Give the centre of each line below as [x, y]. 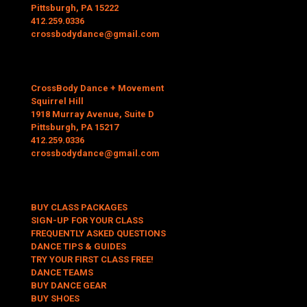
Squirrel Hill [57, 101]
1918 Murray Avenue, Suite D [93, 114]
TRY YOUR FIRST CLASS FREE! [92, 259]
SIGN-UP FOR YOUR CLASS [87, 220]
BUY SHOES [55, 298]
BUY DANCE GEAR [69, 285]
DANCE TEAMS [62, 272]
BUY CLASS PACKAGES [79, 207]
